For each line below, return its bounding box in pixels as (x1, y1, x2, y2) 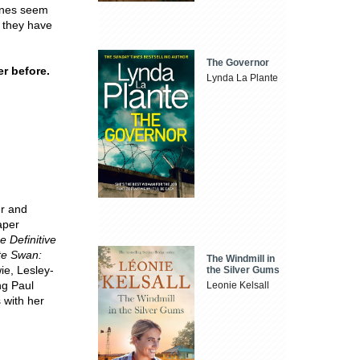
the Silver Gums (207, 264, 280, 276)
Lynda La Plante (207, 72, 279, 84)
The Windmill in (207, 252, 276, 264)
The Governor (207, 57, 270, 69)
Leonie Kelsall (207, 279, 270, 291)
